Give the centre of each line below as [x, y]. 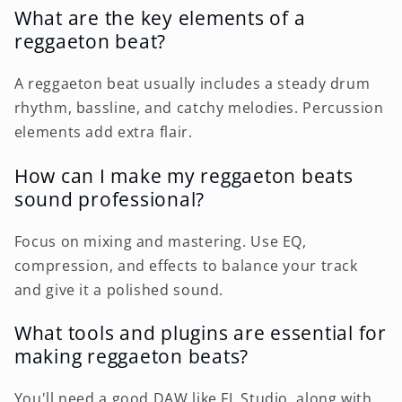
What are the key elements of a [160, 18]
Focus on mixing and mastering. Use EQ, [160, 241]
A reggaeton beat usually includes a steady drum [192, 84]
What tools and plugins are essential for [200, 333]
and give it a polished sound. [119, 289]
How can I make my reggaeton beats [184, 175]
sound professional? [109, 198]
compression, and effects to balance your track [186, 265]
